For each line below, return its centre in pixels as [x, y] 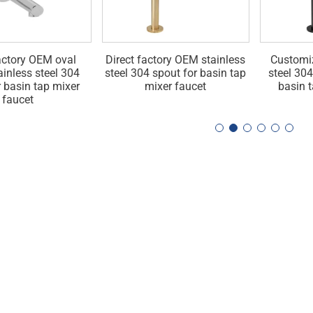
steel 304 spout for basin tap [176, 73]
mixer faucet [176, 86]
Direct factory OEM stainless [176, 59]
